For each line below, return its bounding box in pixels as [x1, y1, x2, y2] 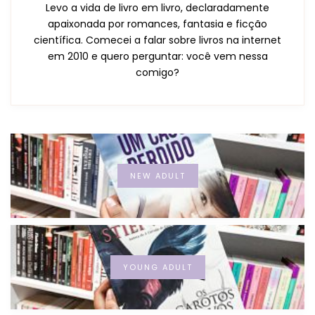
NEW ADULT [129, 169, 186, 181]
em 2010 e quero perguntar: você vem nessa [47, 49, 268, 63]
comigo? [136, 65, 179, 79]
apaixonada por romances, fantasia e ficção [48, 16, 267, 31]
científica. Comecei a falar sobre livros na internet [34, 32, 281, 47]
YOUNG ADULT [122, 261, 193, 273]
